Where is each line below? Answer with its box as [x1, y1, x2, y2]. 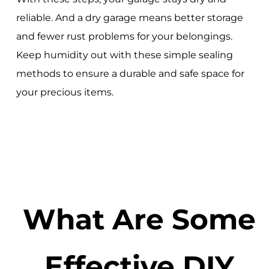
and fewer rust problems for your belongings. [16, 31, 232, 43]
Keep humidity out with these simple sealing [16, 49, 233, 61]
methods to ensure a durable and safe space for [16, 68, 244, 80]
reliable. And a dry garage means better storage [16, 12, 243, 24]
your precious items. [16, 86, 113, 98]
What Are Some [22, 201, 256, 237]
